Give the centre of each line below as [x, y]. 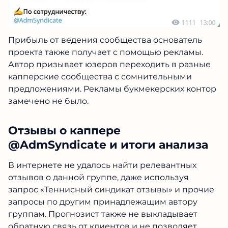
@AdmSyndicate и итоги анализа [108, 145]
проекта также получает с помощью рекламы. [106, 52]
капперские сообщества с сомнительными [100, 76]
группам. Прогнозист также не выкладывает [103, 214]
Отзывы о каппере [64, 130]
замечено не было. [48, 101]
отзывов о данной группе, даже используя [98, 177]
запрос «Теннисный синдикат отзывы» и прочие [111, 189]
